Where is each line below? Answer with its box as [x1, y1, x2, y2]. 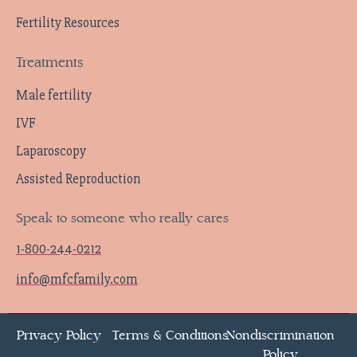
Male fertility [16, 87, 92, 104]
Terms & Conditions [112, 326, 228, 343]
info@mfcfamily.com [16, 270, 138, 288]
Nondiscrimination [226, 326, 335, 343]
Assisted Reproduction [16, 171, 141, 188]
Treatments [16, 53, 83, 72]
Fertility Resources [16, 14, 120, 32]
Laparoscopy [16, 143, 86, 160]
